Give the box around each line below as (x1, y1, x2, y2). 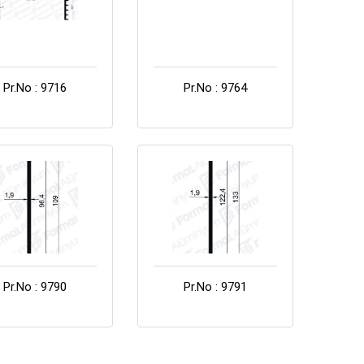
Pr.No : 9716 (3, 80, 67, 95)
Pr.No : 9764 (184, 80, 248, 95)
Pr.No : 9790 (3, 279, 67, 294)
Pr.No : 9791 (184, 279, 248, 294)
